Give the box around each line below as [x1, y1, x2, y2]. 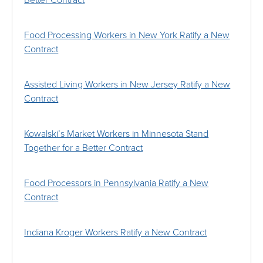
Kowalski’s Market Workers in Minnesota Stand [24, 128, 209, 140]
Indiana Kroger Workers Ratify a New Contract [24, 227, 207, 239]
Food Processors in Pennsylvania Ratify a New [24, 177, 209, 190]
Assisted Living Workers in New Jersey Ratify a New [24, 79, 231, 91]
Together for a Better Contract [24, 142, 143, 154]
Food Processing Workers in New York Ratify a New [24, 29, 230, 42]
